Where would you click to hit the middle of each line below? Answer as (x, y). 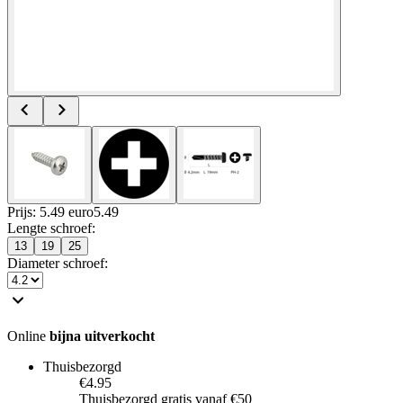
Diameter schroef (56, 263)
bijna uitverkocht (102, 336)
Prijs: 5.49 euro (50, 211)
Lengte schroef (49, 228)
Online (28, 336)
